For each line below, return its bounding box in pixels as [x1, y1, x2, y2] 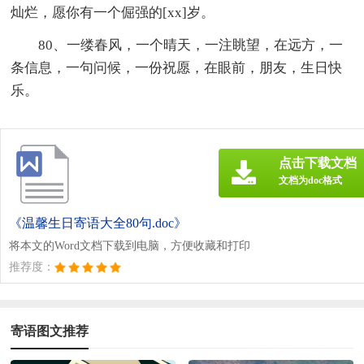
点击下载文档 [279, 156, 357, 171]
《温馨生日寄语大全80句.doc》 [9, 216, 187, 231]
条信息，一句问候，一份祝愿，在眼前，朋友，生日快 [11, 60, 343, 76]
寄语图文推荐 [11, 324, 89, 339]
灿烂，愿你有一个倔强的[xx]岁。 [11, 5, 215, 21]
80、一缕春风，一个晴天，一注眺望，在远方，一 [38, 37, 344, 54]
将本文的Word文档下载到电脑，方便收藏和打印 [9, 240, 250, 253]
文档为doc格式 [279, 175, 342, 187]
